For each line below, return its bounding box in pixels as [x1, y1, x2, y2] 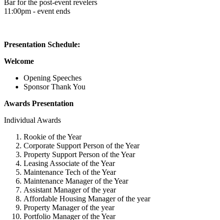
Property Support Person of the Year [24, 150, 135, 159]
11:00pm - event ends [4, 6, 70, 15]
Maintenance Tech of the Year [24, 167, 116, 176]
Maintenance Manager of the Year [24, 176, 128, 185]
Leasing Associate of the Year [24, 159, 115, 167]
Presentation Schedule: [4, 40, 80, 49]
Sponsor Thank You [24, 82, 85, 91]
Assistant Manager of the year [24, 185, 116, 194]
